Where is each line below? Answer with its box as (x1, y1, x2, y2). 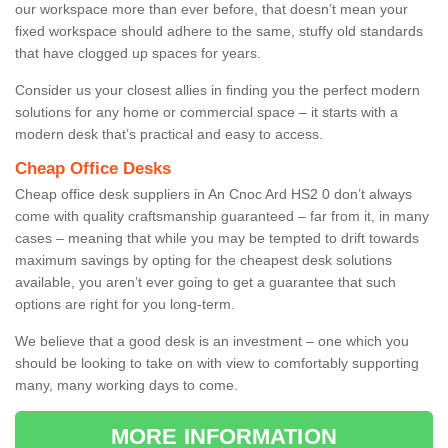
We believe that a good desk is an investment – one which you (15, 332, 409, 349)
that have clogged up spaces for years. (15, 44, 261, 61)
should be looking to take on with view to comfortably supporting (15, 354, 419, 371)
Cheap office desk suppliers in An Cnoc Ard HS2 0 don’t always (15, 185, 412, 202)
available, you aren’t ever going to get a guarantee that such (15, 273, 396, 290)
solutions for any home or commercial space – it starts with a (15, 103, 398, 120)
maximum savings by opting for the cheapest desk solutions (15, 251, 392, 268)
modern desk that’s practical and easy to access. (15, 125, 323, 142)
